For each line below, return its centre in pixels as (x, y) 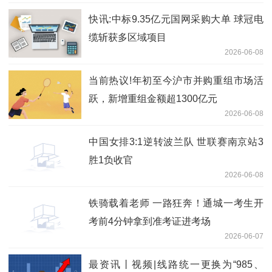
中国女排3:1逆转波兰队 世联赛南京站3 (176, 141)
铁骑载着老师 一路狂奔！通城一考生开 (176, 203)
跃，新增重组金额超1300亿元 (153, 98)
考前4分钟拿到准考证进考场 (150, 221)
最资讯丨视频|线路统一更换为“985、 (176, 264)
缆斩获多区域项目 (127, 37)
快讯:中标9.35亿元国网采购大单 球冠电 (176, 19)
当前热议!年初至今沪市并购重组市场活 (176, 80)
